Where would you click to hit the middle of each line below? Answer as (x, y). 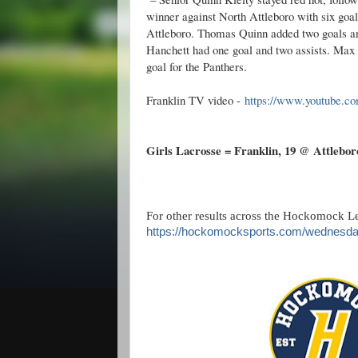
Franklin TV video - (195, 100)
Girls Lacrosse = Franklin (212, 150)
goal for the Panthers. (197, 66)
